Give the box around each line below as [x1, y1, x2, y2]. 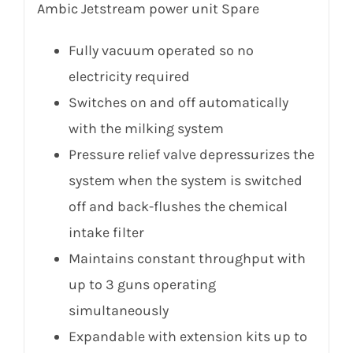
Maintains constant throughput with [68, 249, 306, 267]
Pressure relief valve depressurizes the [68, 145, 314, 163]
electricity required [68, 67, 190, 85]
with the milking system [68, 119, 224, 137]
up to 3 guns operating [68, 275, 216, 293]
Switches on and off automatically [68, 93, 288, 111]
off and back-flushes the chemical [68, 197, 288, 215]
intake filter [68, 223, 144, 241]
